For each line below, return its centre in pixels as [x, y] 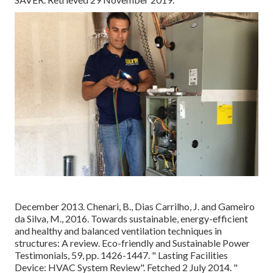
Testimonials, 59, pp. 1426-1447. [83, 255]
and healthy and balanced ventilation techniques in [118, 230]
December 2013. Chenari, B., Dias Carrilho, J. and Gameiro [135, 206]
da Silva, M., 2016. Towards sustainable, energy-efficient [131, 218]
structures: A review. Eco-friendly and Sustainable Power [132, 243]
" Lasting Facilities [190, 255]
